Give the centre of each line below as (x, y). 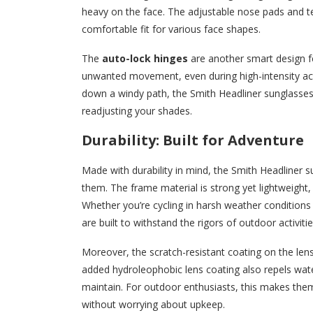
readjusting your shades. (137, 111)
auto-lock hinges (145, 58)
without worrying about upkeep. (153, 304)
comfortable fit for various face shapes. (171, 29)
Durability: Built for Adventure (193, 140)
